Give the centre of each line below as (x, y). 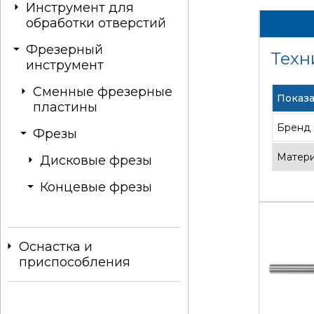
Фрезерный (64, 50)
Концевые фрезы (96, 187)
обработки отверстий (96, 23)
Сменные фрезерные (103, 92)
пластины (65, 107)
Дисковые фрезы (96, 161)
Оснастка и (56, 247)
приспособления (75, 262)
